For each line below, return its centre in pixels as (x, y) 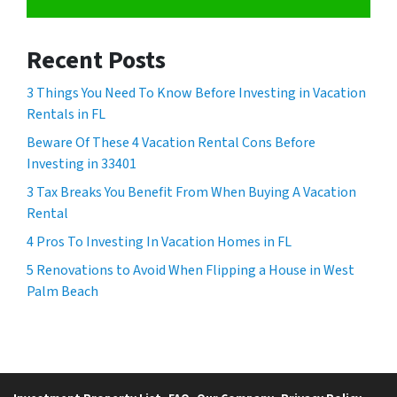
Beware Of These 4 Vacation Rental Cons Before (171, 142)
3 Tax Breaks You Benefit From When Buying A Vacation (191, 192)
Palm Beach (62, 291)
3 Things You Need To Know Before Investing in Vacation (196, 93)
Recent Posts (96, 60)
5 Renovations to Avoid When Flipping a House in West (191, 270)
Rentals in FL (66, 114)
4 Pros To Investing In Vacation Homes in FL (159, 241)
